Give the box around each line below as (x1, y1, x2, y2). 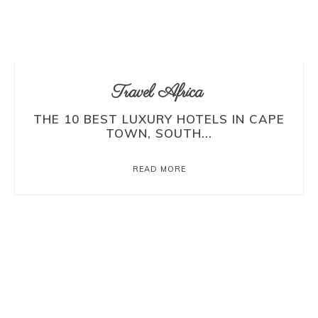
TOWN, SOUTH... (106, 126, 212, 141)
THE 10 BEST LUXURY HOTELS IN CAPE (33, 111, 285, 127)
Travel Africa (111, 81, 203, 105)
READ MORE (132, 164, 186, 175)
